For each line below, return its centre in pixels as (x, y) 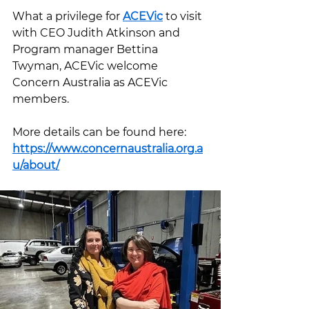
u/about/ (36, 165)
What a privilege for (68, 16)
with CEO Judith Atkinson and (98, 33)
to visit (184, 16)
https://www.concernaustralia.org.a (108, 149)
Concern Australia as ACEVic (91, 82)
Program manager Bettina (87, 49)
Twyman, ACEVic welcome (87, 66)
